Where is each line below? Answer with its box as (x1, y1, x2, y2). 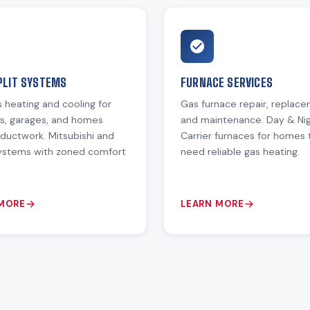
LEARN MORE (181, 197, 244, 210)
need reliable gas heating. (181, 145, 300, 158)
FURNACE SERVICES (181, 74, 273, 90)
